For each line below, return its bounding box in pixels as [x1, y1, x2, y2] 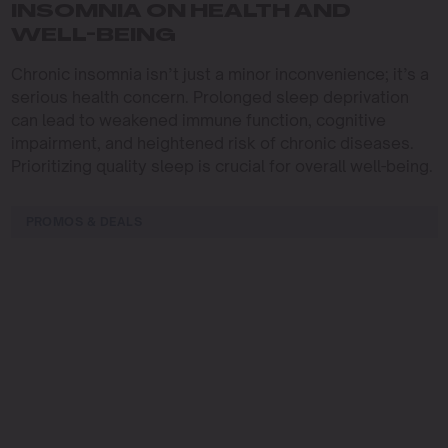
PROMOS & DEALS [25, 213, 143, 229]
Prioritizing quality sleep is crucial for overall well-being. [10, 155, 433, 176]
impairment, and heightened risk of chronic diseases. [10, 132, 414, 153]
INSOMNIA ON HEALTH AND [10, 2, 351, 22]
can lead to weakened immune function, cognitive [10, 109, 386, 130]
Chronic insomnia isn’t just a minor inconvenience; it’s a [10, 63, 429, 84]
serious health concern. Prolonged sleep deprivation [10, 86, 409, 107]
